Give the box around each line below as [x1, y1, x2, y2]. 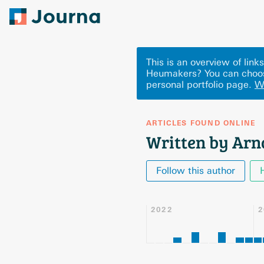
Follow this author [156, 165, 235, 176]
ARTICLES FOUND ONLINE [146, 118, 256, 128]
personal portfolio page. [146, 79, 252, 90]
